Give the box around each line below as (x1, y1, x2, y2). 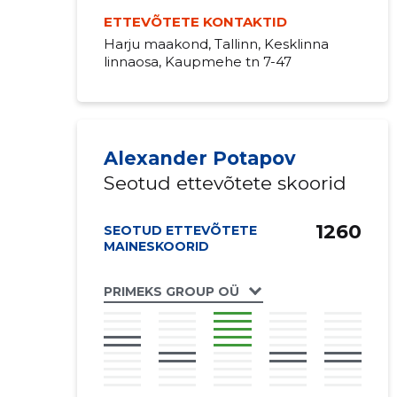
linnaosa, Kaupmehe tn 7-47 (103, 53, 292, 70)
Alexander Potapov (103, 147, 296, 169)
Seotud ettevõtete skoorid (103, 172, 346, 194)
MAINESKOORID (103, 238, 209, 254)
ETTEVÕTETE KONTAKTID (103, 13, 287, 30)
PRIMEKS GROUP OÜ (103, 283, 239, 300)
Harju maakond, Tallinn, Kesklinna (103, 35, 329, 52)
